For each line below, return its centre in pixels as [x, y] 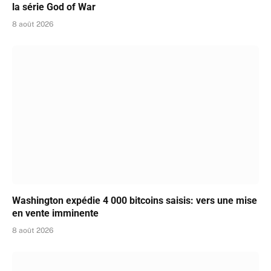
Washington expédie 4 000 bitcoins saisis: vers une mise [135, 200]
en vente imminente [55, 213]
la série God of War [54, 7]
